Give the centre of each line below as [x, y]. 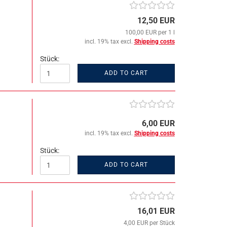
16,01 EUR [156, 211]
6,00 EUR [158, 123]
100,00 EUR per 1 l [150, 32]
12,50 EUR [156, 21]
